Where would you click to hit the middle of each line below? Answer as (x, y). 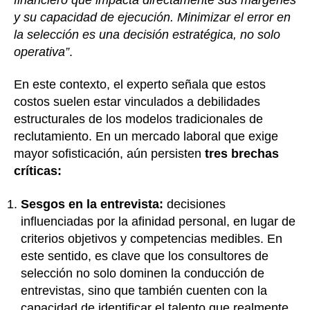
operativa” (42, 52)
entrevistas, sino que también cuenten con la (144, 290)
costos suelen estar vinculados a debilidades (137, 102)
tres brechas (242, 154)
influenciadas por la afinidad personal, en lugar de (158, 221)
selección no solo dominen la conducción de (143, 273)
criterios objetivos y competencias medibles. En (152, 238)
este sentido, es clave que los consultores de (145, 256)
